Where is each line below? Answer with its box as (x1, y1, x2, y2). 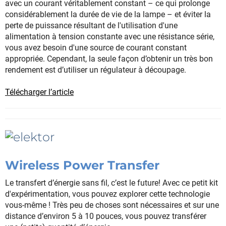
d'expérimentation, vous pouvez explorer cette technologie (5, 189, 210, 199)
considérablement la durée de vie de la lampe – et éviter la (5, 10, 211, 20)
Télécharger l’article (5, 87, 74, 97)
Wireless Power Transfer (5, 157, 159, 173)
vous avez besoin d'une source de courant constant (5, 43, 187, 53)
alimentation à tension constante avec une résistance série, (5, 32, 214, 42)
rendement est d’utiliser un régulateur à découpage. (5, 65, 186, 75)
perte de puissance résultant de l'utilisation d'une (5, 21, 178, 31)
